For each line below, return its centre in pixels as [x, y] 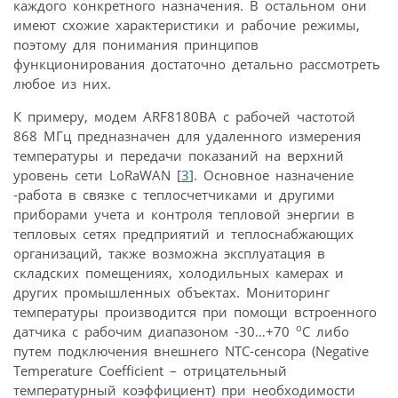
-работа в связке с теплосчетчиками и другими [174, 195]
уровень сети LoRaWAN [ [97, 175]
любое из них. [62, 84]
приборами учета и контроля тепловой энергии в [184, 215]
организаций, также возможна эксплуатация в [169, 254]
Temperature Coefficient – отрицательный [150, 371]
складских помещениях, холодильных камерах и [179, 273]
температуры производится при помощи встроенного [195, 312]
